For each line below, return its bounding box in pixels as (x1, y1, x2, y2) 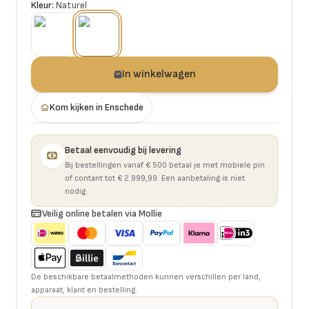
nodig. (65, 186, 88, 197)
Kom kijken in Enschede (50, 101, 143, 113)
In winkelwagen (121, 68, 196, 81)
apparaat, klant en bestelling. (31, 285, 137, 295)
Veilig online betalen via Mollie (42, 208, 162, 219)
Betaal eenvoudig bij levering (65, 144, 181, 156)
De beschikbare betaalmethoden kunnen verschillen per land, (31, 272, 261, 282)
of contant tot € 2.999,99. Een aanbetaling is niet (65, 173, 245, 183)
